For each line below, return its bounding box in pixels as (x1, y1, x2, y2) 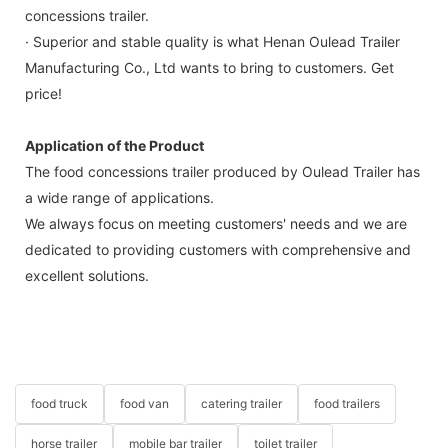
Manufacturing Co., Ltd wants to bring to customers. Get (25, 58, 394, 76)
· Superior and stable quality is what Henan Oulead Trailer (25, 32, 400, 50)
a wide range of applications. (25, 188, 214, 206)
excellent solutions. (25, 266, 149, 284)
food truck (31, 395, 88, 411)
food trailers (314, 395, 380, 411)
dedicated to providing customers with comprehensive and (25, 240, 411, 258)
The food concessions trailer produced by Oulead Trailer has (25, 162, 420, 180)
